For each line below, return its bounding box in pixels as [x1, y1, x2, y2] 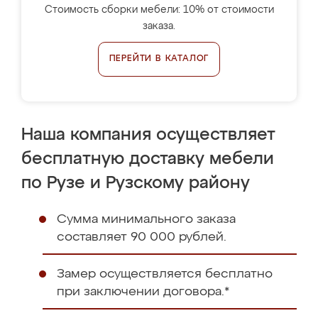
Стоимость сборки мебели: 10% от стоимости [44, 5, 274, 15]
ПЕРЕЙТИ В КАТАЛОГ [109, 55, 209, 63]
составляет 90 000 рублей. [57, 231, 226, 243]
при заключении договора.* [57, 285, 229, 298]
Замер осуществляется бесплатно [57, 268, 273, 280]
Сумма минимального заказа [57, 213, 236, 226]
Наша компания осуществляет [21, 126, 275, 143]
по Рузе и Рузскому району [21, 175, 250, 192]
